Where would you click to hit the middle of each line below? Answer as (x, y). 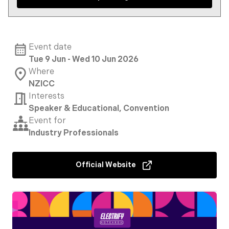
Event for (47, 121)
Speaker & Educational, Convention (99, 109)
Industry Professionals (74, 133)
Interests (47, 96)
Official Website (106, 165)
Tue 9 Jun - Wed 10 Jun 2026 (84, 60)
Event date (50, 47)
